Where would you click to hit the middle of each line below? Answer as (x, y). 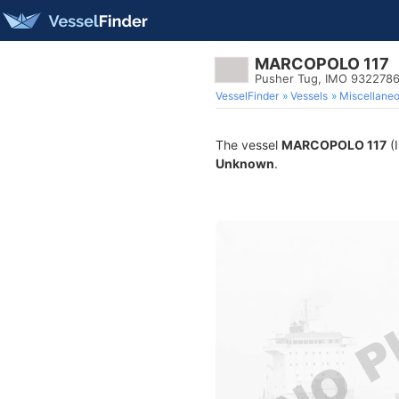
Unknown (245, 163)
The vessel (248, 145)
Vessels (309, 96)
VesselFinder (247, 96)
